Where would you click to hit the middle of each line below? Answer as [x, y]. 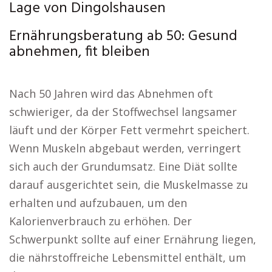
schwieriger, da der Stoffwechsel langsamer [123, 112]
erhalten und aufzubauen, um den [98, 203]
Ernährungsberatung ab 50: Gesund [123, 36]
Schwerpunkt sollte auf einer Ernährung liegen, [133, 239]
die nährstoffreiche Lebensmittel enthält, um [127, 257]
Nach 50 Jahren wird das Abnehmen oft [111, 93]
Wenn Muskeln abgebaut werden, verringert [125, 148]
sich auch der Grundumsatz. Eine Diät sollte [123, 166]
